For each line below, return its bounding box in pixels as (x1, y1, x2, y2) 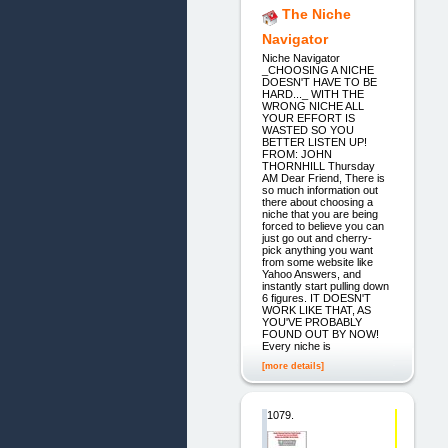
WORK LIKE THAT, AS (261, 303, 371, 316)
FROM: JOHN (261, 147, 332, 160)
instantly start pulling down (261, 279, 389, 292)
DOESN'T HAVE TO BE (261, 75, 377, 88)
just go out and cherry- (261, 231, 372, 244)
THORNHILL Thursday (261, 159, 375, 172)
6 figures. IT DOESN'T (261, 291, 371, 304)
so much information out (261, 183, 378, 196)
